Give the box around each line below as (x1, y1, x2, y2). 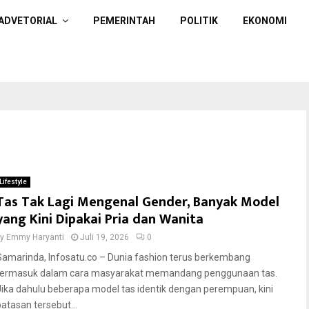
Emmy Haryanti (6, 232, 64, 242)
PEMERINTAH (93, 15, 155, 26)
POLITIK (180, 15, 218, 26)
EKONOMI (243, 15, 287, 26)
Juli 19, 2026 (80, 232, 129, 242)
